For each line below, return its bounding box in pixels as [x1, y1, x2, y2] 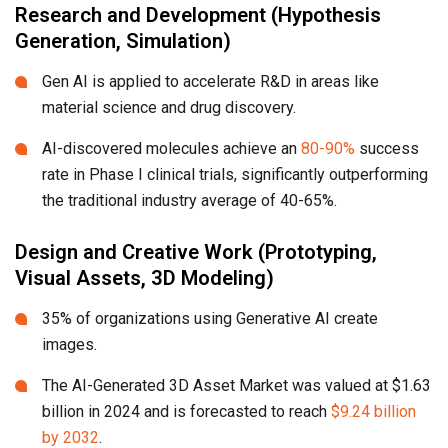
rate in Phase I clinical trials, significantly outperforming [42, 165, 428, 185]
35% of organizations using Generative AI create [42, 309, 378, 329]
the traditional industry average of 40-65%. [42, 191, 337, 211]
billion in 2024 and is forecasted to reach [42, 402, 331, 422]
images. [42, 335, 97, 355]
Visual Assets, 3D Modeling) [15, 266, 274, 291]
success [355, 139, 419, 159]
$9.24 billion [331, 402, 416, 422]
